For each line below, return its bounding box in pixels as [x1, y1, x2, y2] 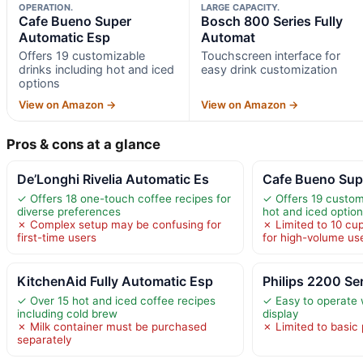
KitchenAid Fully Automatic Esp [17, 272, 213, 289]
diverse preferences [17, 204, 121, 218]
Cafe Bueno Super [19, 12, 131, 29]
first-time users [17, 230, 96, 244]
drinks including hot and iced [19, 62, 174, 76]
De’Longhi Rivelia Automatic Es [17, 170, 209, 187]
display [263, 306, 299, 320]
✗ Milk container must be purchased [17, 319, 207, 333]
